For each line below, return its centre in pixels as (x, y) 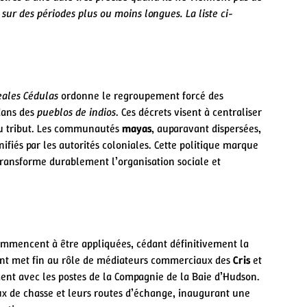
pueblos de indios (76, 112)
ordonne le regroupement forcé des (141, 95)
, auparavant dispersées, (206, 128)
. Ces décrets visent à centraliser (189, 112)
